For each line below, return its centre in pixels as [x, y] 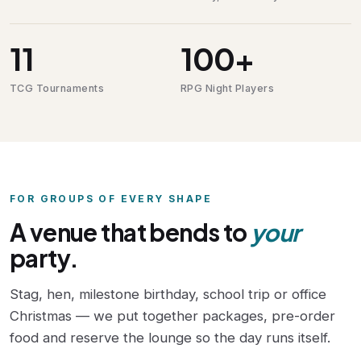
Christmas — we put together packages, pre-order [172, 315]
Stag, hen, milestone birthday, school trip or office [168, 294]
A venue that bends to [131, 232]
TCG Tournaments [57, 88]
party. [44, 257]
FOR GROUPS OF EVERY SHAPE [111, 198]
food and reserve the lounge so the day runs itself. [170, 337]
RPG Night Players [228, 88]
